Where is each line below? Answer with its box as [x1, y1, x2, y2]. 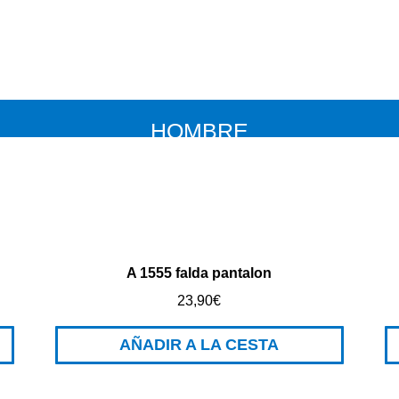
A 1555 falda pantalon [126, 265, 273, 281]
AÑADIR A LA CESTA [119, 335, 280, 354]
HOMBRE [150, 118, 248, 144]
